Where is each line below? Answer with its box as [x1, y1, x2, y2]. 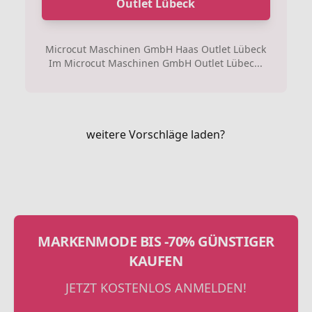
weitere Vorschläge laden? [86, 127, 226, 142]
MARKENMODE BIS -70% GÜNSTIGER [38, 232, 274, 251]
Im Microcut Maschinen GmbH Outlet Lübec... [49, 56, 263, 70]
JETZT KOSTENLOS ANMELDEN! [65, 279, 247, 296]
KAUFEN [129, 251, 183, 270]
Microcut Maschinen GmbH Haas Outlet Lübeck [45, 42, 267, 56]
